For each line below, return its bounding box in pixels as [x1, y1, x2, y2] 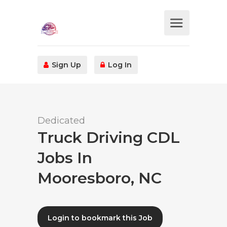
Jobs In [37, 148, 92, 167]
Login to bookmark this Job [48, 213, 153, 222]
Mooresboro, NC [37, 169, 162, 187]
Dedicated [37, 115, 85, 126]
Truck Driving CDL [37, 128, 180, 147]
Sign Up [50, 60, 81, 69]
